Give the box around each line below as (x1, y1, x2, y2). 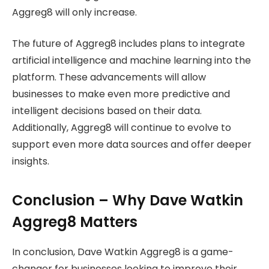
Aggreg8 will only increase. (12, 5, 137, 19)
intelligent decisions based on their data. (12, 104, 202, 118)
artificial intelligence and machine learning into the (12, 53, 251, 68)
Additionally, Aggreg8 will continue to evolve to (12, 121, 231, 135)
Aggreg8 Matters (12, 211, 138, 232)
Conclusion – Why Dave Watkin (12, 190, 243, 210)
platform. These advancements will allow (12, 70, 206, 85)
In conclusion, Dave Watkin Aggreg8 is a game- (12, 244, 234, 259)
